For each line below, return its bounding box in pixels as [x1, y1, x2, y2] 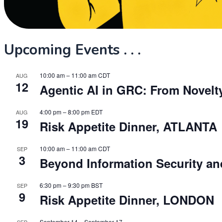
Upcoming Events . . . [4, 40, 141, 59]
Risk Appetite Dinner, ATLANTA [40, 117, 217, 135]
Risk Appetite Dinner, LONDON [40, 191, 214, 208]
